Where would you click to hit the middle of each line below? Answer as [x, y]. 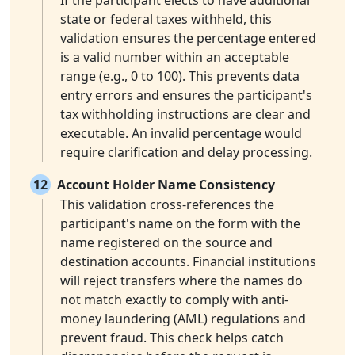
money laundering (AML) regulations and [183, 319]
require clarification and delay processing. [186, 153]
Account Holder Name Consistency [166, 185]
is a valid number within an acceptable [175, 57]
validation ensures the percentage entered [188, 38]
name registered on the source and [166, 243]
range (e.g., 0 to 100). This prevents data [180, 76]
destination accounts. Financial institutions [188, 262]
